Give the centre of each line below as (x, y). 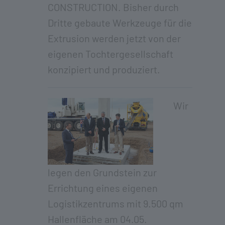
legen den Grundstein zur (102, 172)
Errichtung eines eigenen (103, 188)
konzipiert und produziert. (104, 69)
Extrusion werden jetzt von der (114, 38)
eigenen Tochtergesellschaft (110, 54)
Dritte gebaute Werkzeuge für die (120, 23)
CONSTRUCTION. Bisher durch (113, 7)
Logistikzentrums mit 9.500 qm (116, 203)
